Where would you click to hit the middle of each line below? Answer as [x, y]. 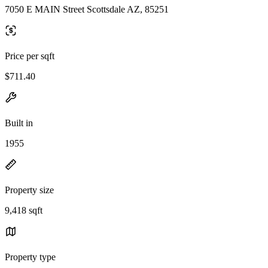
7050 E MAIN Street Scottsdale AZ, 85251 [87, 9]
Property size [29, 190]
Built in [19, 123]
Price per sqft [30, 56]
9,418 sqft [24, 210]
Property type [30, 257]
